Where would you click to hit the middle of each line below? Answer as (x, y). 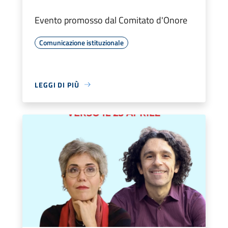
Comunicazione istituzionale (81, 42)
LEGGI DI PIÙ (57, 84)
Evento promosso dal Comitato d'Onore (111, 20)
